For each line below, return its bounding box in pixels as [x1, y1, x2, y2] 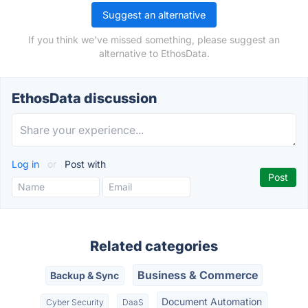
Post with [62, 158, 106, 170]
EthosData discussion [12, 90, 157, 107]
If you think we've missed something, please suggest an [28, 34, 280, 45]
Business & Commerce [137, 268, 258, 283]
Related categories [90, 238, 218, 254]
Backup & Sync [50, 269, 120, 282]
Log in [12, 158, 42, 170]
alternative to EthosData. [98, 47, 210, 59]
